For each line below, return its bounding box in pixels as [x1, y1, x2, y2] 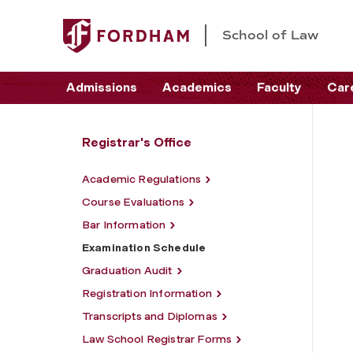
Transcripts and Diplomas [82, 309, 217, 323]
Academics [162, 80, 232, 95]
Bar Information [82, 217, 166, 232]
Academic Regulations [82, 172, 202, 186]
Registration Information [82, 286, 212, 300]
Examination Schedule [82, 240, 206, 255]
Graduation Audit [82, 263, 173, 277]
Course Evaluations [82, 195, 184, 209]
